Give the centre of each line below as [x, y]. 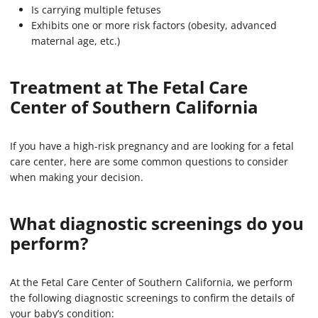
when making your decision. [77, 177]
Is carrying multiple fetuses [96, 10]
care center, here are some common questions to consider [149, 162]
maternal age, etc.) [76, 41]
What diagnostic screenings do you [157, 224]
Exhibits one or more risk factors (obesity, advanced [154, 26]
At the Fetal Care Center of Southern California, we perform [151, 283]
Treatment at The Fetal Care [129, 87]
